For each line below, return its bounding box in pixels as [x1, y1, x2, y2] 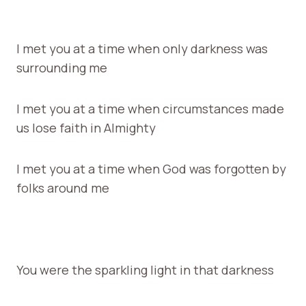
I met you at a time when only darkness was [16, 40, 268, 57]
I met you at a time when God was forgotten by [16, 160, 286, 177]
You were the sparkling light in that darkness [16, 261, 274, 278]
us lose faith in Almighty [16, 119, 156, 136]
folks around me [16, 179, 109, 196]
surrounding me [16, 59, 107, 76]
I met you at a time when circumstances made [16, 100, 284, 117]
